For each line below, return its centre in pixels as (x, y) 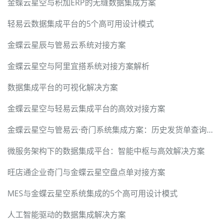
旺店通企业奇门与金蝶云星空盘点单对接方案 (86, 172)
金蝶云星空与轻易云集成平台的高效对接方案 (86, 108)
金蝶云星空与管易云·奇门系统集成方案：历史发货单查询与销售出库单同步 (210, 129)
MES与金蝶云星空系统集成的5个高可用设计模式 (92, 193)
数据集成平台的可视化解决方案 (63, 87)
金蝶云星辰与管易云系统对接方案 (67, 45)
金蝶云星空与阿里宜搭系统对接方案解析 (78, 66)
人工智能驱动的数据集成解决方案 (67, 214)
